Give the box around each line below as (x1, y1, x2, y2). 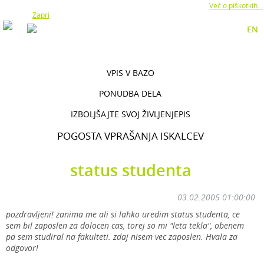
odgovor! (6, 242, 38, 254)
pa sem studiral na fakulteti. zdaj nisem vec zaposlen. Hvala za (6, 231, 237, 243)
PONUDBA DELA (99, 88, 161, 99)
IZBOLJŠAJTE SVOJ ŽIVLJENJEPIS (70, 108, 190, 120)
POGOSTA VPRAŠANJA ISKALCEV (57, 129, 204, 143)
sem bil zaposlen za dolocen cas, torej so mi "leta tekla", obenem (6, 220, 244, 232)
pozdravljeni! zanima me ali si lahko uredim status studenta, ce (6, 209, 240, 220)
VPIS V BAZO (106, 67, 154, 78)
